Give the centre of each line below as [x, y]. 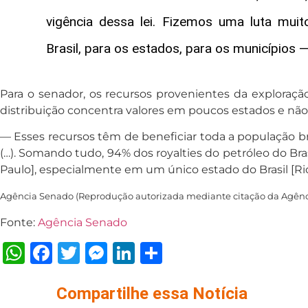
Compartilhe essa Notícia [152, 293]
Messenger [168, 252]
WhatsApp [84, 252]
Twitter [118, 252]
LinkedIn [183, 252]
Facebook [106, 252]
